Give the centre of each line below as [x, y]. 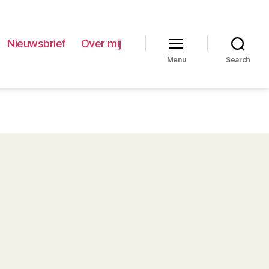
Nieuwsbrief [37, 44]
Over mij [101, 44]
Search [238, 59]
